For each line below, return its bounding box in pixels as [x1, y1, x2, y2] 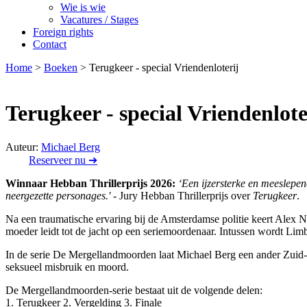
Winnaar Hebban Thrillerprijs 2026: [5, 177, 175, 189]
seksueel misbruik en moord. [5, 260, 129, 273]
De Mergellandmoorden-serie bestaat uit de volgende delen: [5, 284, 262, 296]
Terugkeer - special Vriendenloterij [89, 62, 238, 73]
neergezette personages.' [5, 189, 113, 201]
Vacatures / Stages [60, 14, 138, 25]
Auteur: [5, 140, 41, 153]
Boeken [44, 62, 77, 73]
